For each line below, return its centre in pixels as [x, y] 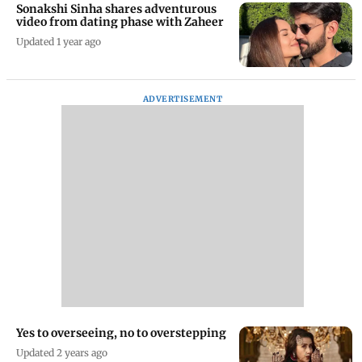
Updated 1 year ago [59, 41]
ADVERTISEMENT [183, 99]
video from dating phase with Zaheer [120, 21]
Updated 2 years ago [62, 352]
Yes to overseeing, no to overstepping [121, 333]
